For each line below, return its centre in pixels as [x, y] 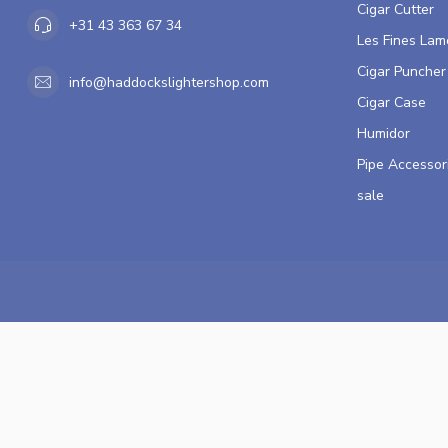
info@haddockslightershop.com [169, 82]
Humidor [383, 134]
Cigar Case [391, 103]
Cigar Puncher [401, 72]
